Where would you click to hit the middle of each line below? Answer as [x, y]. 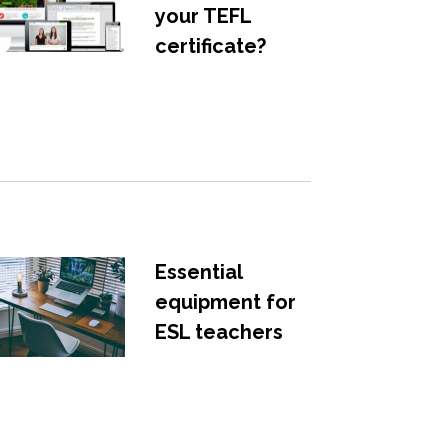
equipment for [225, 301]
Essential [198, 271]
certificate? [210, 45]
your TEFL [202, 15]
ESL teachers [218, 331]
